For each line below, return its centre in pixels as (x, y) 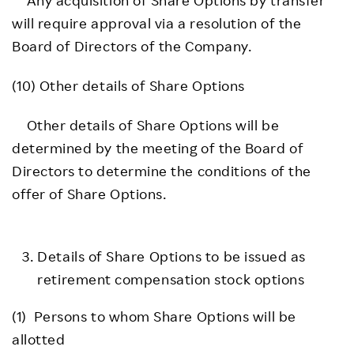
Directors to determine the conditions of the (162, 170)
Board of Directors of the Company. (132, 45)
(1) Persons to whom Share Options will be (154, 316)
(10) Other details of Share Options (128, 85)
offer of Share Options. (89, 193)
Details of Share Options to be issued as (171, 256)
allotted (39, 339)
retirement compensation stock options (171, 279)
